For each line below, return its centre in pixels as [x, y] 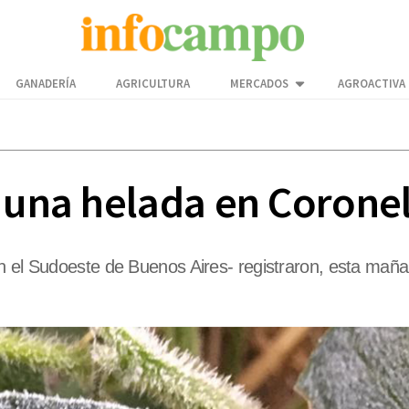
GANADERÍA [46, 84]
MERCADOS [259, 84]
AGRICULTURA [153, 84]
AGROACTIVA [372, 84]
